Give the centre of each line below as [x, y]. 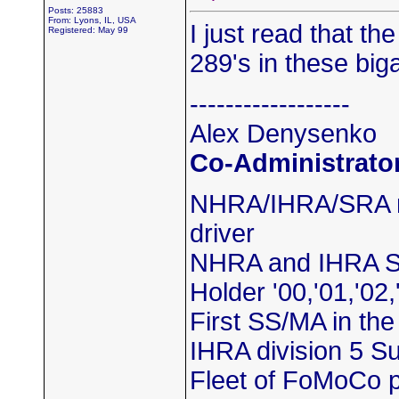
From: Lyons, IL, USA [92, 20]
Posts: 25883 [76, 10]
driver [222, 233]
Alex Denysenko [283, 134]
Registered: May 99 [88, 30]
